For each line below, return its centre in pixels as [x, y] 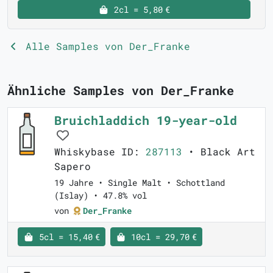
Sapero [73, 166]
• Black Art [219, 152]
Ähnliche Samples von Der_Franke [121, 90]
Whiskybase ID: [100, 152]
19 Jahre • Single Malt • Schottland [140, 183]
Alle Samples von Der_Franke [105, 46]
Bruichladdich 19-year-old [146, 120]
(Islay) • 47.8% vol [101, 196]
